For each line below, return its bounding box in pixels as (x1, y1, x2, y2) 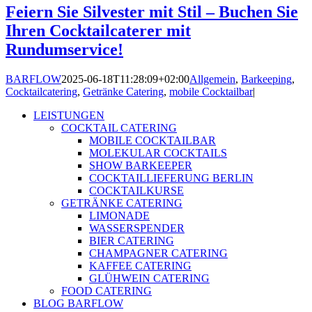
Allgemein (189, 72, 235, 85)
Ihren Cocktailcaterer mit (6, 21, 191, 40)
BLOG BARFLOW (33, 297, 123, 309)
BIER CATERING (89, 234, 174, 247)
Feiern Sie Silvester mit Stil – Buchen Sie (6, 2, 298, 21)
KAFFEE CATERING (89, 259, 192, 272)
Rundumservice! (6, 40, 123, 58)
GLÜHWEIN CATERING (89, 272, 210, 284)
